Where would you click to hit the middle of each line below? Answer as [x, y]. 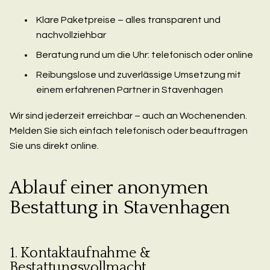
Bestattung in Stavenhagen [120, 208]
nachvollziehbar [71, 35]
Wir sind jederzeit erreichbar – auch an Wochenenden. [128, 116]
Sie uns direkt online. [54, 146]
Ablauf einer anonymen [109, 188]
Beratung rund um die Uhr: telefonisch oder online [145, 55]
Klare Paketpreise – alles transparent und [128, 20]
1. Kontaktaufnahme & [80, 253]
